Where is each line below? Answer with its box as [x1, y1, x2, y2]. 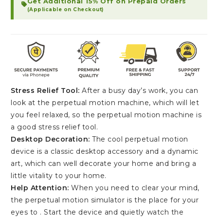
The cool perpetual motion [90, 134, 188, 144]
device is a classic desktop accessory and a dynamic [11, 146, 199, 156]
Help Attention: [11, 183, 69, 192]
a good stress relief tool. [11, 122, 98, 131]
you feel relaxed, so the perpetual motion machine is [11, 110, 202, 119]
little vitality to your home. [11, 171, 107, 180]
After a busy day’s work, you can [79, 86, 199, 95]
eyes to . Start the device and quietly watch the [11, 207, 184, 217]
